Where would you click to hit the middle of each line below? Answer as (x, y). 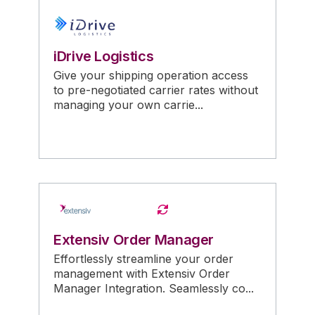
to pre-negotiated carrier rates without (156, 90)
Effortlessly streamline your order (143, 259)
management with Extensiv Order (142, 274)
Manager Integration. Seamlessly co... (154, 289)
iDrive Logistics (104, 57)
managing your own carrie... (128, 105)
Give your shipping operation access (151, 76)
